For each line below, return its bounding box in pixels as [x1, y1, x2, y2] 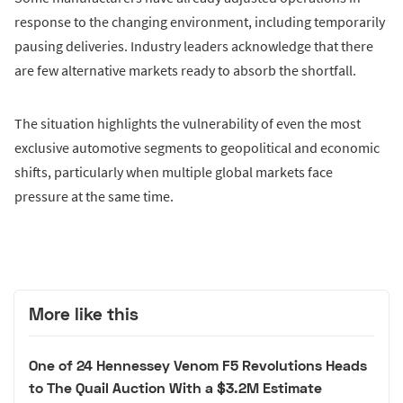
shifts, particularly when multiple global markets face [14, 163, 333, 182]
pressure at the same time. [14, 187, 174, 206]
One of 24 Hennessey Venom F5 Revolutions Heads [29, 355, 367, 373]
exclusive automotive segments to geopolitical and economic [14, 139, 380, 157]
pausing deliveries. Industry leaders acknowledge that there [14, 37, 373, 56]
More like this [29, 303, 139, 325]
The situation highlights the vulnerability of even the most [14, 114, 361, 133]
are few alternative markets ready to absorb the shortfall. [14, 61, 356, 80]
